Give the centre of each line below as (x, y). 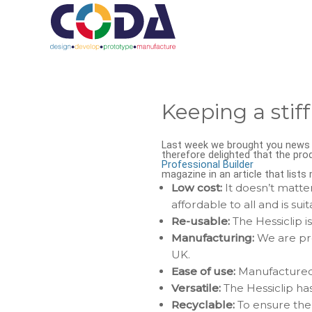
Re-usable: (201, 221)
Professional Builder (208, 165)
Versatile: (196, 288)
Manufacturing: (213, 238)
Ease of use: (204, 271)
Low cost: (197, 188)
